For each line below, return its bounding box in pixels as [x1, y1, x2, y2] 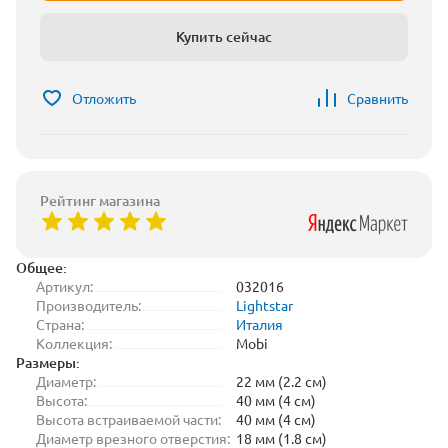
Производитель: [36, 296, 141, 314]
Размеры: [16, 353, 80, 372]
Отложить [72, 89, 136, 107]
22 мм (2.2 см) [236, 372, 327, 390]
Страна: [36, 315, 84, 333]
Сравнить [347, 89, 408, 107]
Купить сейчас [176, 27, 272, 46]
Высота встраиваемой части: [36, 410, 221, 428]
